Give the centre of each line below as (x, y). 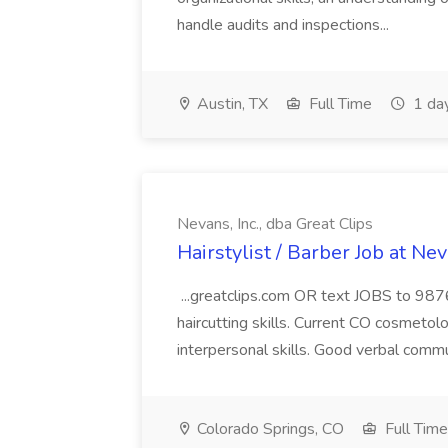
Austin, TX (230, 104)
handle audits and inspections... (285, 25)
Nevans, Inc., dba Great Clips (275, 224)
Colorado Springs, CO (268, 429)
